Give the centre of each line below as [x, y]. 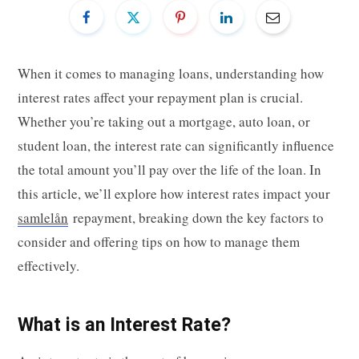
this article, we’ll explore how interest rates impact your [174, 193]
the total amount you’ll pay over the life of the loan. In [169, 169]
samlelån [43, 217]
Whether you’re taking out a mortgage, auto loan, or [164, 121]
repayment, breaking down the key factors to [196, 217]
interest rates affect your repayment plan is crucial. [160, 97]
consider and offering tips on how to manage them [159, 241]
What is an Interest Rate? [124, 324]
